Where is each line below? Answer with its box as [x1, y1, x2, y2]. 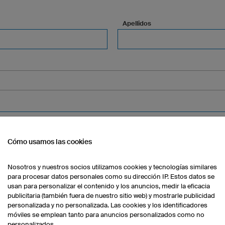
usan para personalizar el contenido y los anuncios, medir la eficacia [8, 182, 210, 190]
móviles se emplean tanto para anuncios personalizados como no [8, 211, 204, 218]
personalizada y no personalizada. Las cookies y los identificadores [8, 201, 207, 209]
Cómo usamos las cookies [8, 138, 92, 146]
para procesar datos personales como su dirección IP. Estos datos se [8, 173, 214, 180]
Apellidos [123, 20, 151, 27]
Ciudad [54, 143, 76, 151]
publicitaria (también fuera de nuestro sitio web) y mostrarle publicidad [8, 192, 215, 199]
